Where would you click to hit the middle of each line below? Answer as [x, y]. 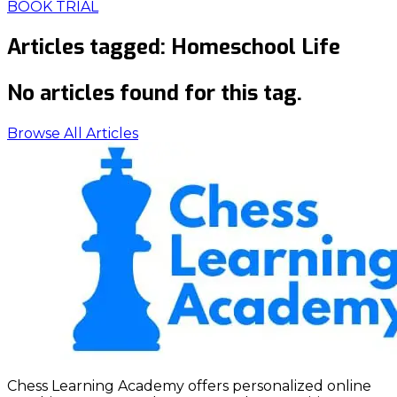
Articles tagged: [89, 47]
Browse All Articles [73, 133]
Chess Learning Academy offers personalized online [189, 385]
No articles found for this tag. [155, 93]
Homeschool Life [256, 47]
